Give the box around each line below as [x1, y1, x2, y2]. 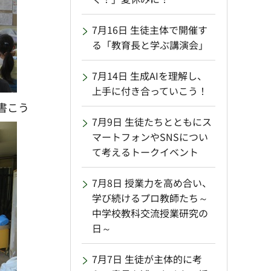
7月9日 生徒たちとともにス [92, 114, 212, 129]
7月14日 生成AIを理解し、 [92, 68, 207, 83]
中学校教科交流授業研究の [92, 206, 208, 221]
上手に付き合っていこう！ [92, 83, 207, 99]
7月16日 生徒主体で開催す [92, 22, 207, 38]
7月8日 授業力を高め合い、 [92, 175, 212, 191]
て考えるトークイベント [92, 145, 198, 160]
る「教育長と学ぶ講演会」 [92, 38, 208, 53]
